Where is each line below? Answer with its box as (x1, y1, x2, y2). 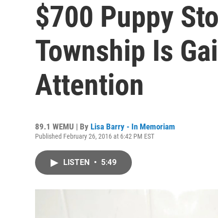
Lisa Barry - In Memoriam (91, 122, 175, 131)
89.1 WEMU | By (35, 122, 91, 131)
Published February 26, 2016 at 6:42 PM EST (35, 132, 154, 140)
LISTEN (63, 158, 91, 167)
